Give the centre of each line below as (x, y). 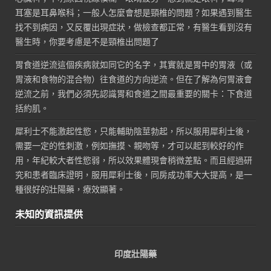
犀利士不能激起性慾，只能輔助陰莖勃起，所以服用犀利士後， (134, 131)
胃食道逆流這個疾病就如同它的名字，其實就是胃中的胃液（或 (134, 65)
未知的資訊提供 (49, 214)
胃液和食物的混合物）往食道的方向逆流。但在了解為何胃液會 (134, 79)
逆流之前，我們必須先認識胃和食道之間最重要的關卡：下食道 (134, 94)
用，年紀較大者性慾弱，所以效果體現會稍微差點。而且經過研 (134, 160)
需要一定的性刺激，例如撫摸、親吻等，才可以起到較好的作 (130, 146)
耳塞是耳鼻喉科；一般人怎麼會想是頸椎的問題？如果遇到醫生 (134, 13)
